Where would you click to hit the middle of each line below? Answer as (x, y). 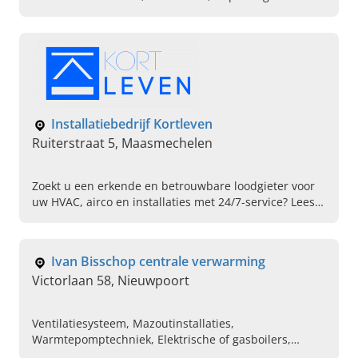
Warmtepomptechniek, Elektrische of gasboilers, (161, 340)
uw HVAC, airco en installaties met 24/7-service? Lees (173, 202)
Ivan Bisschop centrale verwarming (158, 262)
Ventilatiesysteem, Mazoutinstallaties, (133, 324)
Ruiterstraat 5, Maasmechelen (122, 143)
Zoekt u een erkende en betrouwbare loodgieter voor (173, 186)
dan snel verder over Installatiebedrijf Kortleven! (162, 218)
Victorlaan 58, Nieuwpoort (111, 281)
